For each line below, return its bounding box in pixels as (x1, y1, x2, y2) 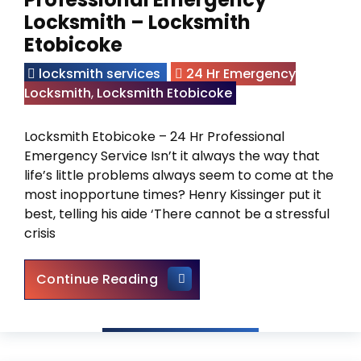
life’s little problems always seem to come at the (24, 166, 334, 185)
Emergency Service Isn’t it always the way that (24, 147, 320, 165)
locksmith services (39, 64, 160, 83)
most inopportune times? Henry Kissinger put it (24, 185, 322, 204)
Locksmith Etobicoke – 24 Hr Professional (24, 127, 284, 146)
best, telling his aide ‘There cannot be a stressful (24, 205, 330, 223)
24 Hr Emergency (186, 64, 296, 83)
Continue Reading (36, 270, 158, 288)
